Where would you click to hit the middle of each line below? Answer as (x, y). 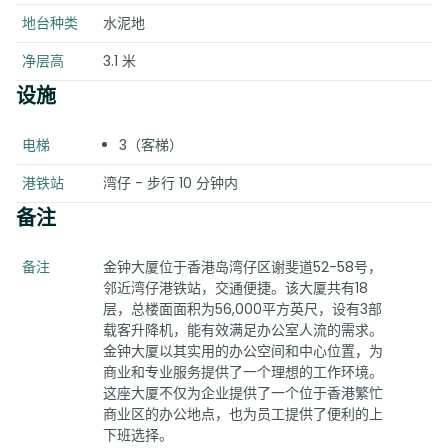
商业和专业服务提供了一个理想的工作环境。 (242, 372)
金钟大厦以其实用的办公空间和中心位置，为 (242, 351)
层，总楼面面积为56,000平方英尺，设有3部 (242, 309)
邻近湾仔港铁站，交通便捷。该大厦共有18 (235, 288)
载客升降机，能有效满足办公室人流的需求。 (242, 330)
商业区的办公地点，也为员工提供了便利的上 (242, 414)
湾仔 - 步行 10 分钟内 (170, 183)
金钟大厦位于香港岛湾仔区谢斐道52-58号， (242, 267)
